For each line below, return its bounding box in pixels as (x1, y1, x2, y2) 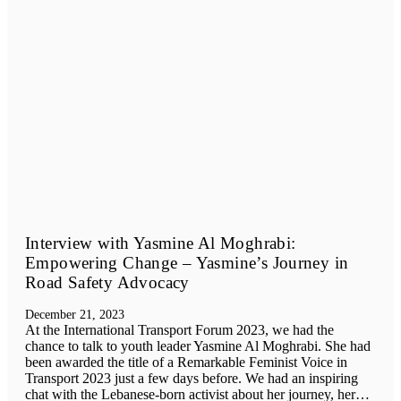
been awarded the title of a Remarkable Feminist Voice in (25, 354, 347, 371)
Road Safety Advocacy (25, 272, 190, 292)
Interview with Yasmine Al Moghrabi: (25, 233, 296, 252)
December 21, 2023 (25, 308, 124, 322)
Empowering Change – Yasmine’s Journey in (25, 252, 349, 272)
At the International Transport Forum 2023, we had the (25, 322, 334, 338)
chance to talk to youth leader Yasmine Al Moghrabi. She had (25, 338, 371, 354)
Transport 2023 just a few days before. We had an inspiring (25, 371, 358, 387)
